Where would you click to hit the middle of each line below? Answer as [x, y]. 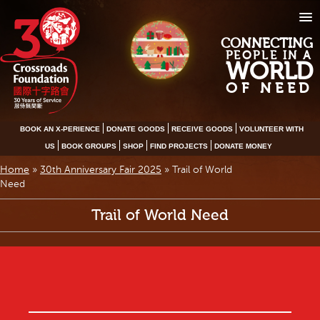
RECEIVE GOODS [202, 129]
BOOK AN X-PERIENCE [60, 129]
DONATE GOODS [135, 129]
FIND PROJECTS [179, 146]
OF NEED [269, 88]
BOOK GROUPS [89, 146]
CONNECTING [266, 43]
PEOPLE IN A [269, 55]
